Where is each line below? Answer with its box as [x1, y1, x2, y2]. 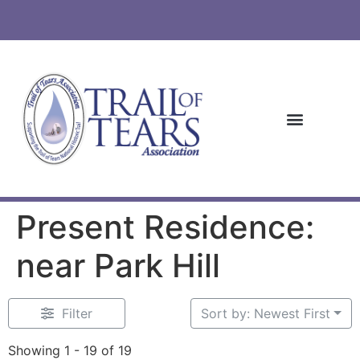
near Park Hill [16, 246, 220, 286]
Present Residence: [16, 207, 314, 247]
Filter [61, 305, 92, 322]
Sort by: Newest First [201, 305, 331, 322]
